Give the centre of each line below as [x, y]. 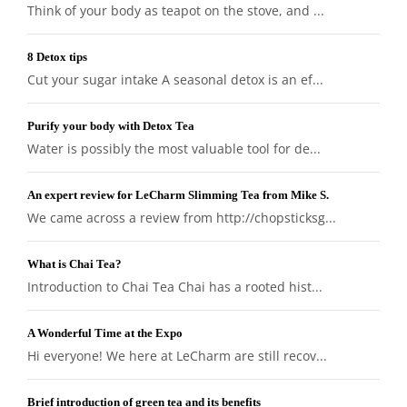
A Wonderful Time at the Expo [105, 333]
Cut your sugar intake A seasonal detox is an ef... [175, 79]
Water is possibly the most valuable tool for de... [174, 148]
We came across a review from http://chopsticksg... [182, 217]
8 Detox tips [57, 56]
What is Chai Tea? [74, 263]
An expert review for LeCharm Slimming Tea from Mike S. [178, 194]
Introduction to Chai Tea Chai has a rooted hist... [175, 286]
